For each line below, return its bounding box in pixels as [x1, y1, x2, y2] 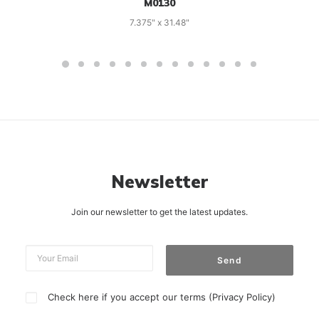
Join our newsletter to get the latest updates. [71, 206, 248, 217]
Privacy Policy [212, 291, 273, 303]
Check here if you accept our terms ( [48, 291, 213, 303]
